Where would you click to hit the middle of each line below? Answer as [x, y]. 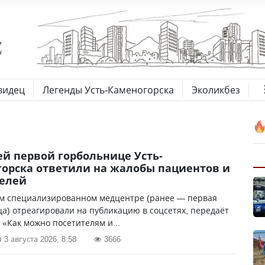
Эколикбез [216, 90]
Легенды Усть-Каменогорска [108, 90]
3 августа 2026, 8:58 [40, 239]
